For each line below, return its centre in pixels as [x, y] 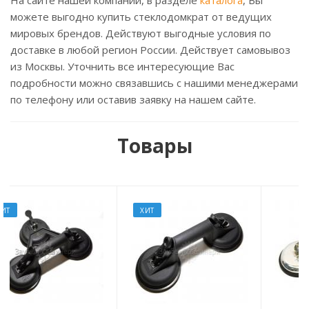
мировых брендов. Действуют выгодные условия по [141, 33]
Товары [154, 146]
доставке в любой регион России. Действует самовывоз [150, 50]
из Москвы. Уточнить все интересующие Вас [122, 67]
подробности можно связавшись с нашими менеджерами [154, 83]
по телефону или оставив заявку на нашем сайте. [134, 100]
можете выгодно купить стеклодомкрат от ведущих [141, 17]
